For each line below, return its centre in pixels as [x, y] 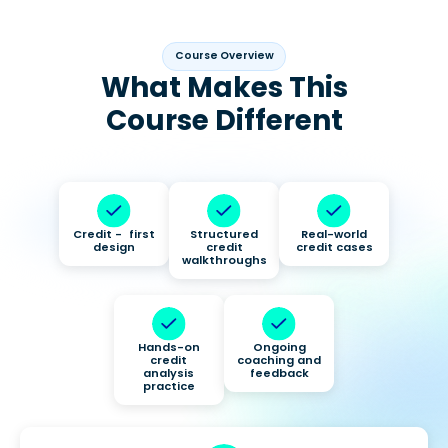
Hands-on [168, 346]
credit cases [334, 246]
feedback [279, 372]
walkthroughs [224, 259]
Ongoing [279, 346]
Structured [224, 233]
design [113, 246]
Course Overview [224, 56]
